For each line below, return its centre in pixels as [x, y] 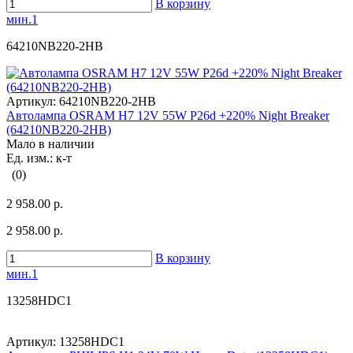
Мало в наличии [50, 144]
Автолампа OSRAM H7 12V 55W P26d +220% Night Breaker [168, 116]
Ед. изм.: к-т [39, 158]
